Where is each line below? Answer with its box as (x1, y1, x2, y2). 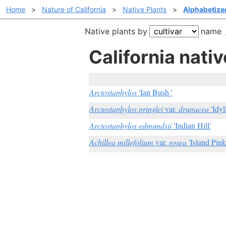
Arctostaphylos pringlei (89, 103, 163, 114)
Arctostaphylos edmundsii (89, 120, 172, 131)
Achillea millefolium (89, 137, 153, 147)
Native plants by (85, 26, 147, 36)
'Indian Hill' (172, 120, 211, 131)
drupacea (179, 103, 209, 114)
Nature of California (42, 5, 106, 14)
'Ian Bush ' (137, 87, 173, 97)
